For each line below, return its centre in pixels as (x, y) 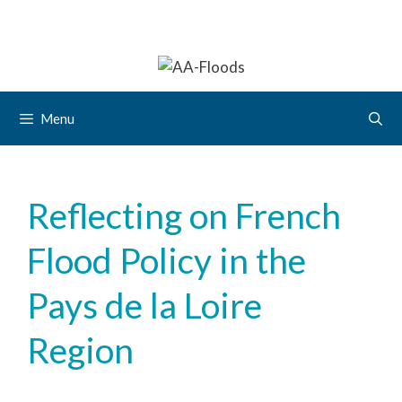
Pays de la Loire (144, 305)
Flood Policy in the (166, 260)
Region (80, 350)
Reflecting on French (184, 215)
